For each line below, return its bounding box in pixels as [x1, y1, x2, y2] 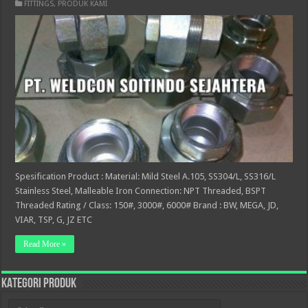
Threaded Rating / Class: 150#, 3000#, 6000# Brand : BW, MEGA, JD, [15, 200, 279, 211]
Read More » [23, 239, 67, 250]
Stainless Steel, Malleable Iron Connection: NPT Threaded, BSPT [15, 186, 267, 197]
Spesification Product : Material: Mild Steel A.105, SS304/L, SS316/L [15, 171, 276, 182]
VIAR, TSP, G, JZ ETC [15, 214, 93, 225]
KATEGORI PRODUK [1, 277, 77, 291]
